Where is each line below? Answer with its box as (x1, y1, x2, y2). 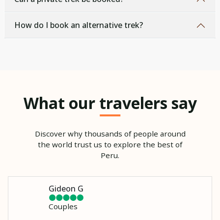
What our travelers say (23, 92, 197, 113)
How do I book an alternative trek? (14, 20, 143, 31)
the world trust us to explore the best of (38, 139, 182, 149)
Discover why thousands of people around (34, 128, 186, 138)
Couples (49, 201, 78, 211)
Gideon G (49, 183, 83, 194)
